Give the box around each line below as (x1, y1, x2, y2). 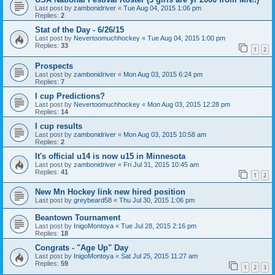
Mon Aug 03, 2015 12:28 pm (147, 100, 230, 108)
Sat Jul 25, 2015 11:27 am (121, 252, 198, 260)
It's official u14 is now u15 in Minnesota (35, 151, 185, 161)
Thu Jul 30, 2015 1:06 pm (119, 196, 195, 204)
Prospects (35, 61, 73, 71)
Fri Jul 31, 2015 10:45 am (123, 160, 199, 168)
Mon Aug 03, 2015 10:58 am (123, 130, 206, 138)
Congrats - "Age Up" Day (35, 243, 128, 253)
